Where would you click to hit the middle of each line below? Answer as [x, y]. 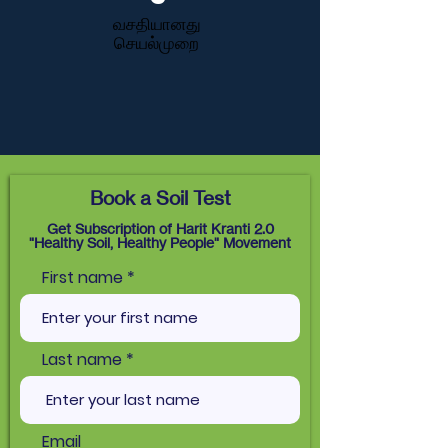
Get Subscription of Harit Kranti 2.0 [160, 228]
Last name [82, 359]
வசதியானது [156, 24]
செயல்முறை [156, 43]
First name [82, 277]
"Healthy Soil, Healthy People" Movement [160, 242]
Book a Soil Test [160, 197]
